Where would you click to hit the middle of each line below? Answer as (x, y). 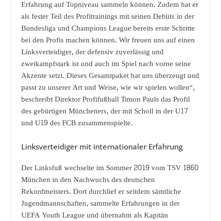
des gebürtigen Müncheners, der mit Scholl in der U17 (104, 111)
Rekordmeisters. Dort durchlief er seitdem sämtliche (101, 191)
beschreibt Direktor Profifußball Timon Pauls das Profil (105, 100)
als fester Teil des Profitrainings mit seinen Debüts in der (108, 17)
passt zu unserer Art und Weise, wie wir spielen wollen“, (108, 88)
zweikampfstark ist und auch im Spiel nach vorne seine (106, 64)
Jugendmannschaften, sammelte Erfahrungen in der (100, 203)
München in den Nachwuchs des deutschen (88, 180)
